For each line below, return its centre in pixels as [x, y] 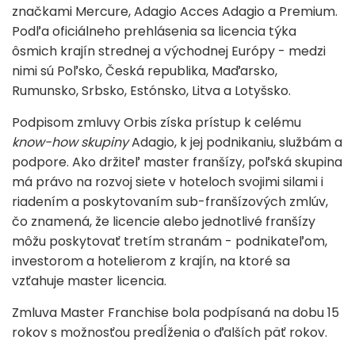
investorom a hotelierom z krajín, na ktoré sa [151, 261]
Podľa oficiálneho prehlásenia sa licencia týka [154, 31]
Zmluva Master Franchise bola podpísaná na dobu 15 [176, 312]
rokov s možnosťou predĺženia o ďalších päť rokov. [170, 332]
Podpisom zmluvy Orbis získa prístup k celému [157, 122]
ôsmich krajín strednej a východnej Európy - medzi [169, 51]
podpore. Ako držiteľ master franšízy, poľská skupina [177, 162]
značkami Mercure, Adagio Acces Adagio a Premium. [175, 11]
